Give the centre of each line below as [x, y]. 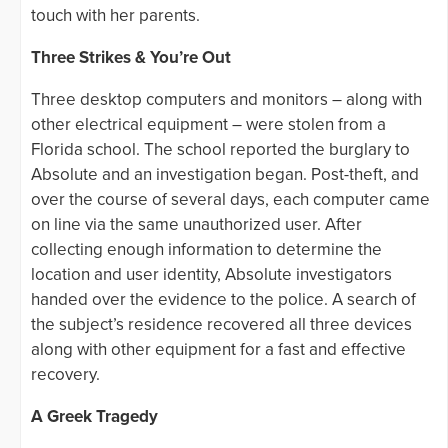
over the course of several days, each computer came [230, 199]
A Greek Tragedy [94, 416]
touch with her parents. [115, 15]
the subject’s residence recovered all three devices [221, 324]
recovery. [65, 374]
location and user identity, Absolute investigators [211, 274]
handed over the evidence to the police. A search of [223, 299]
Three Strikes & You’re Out [131, 57]
